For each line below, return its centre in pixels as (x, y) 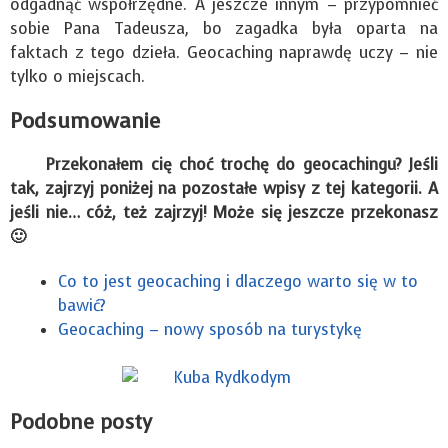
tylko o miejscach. (77, 77)
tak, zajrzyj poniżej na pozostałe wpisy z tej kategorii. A (224, 189)
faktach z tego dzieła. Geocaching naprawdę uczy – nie (224, 53)
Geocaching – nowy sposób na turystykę (210, 329)
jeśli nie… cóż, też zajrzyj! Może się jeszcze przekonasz (224, 213)
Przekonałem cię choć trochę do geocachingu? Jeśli (224, 165)
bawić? (82, 305)
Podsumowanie (85, 121)
